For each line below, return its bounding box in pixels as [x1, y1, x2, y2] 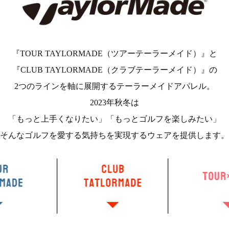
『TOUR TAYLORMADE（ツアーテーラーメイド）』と [12, 49, 217, 58]
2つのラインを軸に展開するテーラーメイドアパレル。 [14, 82, 215, 90]
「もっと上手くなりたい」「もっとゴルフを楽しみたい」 [8, 114, 221, 123]
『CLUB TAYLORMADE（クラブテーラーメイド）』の [12, 65, 217, 74]
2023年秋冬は [90, 98, 139, 107]
